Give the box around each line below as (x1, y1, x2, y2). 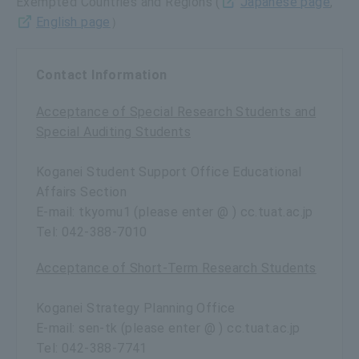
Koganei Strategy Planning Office (36, 300, 236, 316)
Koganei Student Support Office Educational (36, 163, 302, 179)
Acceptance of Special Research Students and (36, 103, 317, 119)
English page (36, 14, 111, 30)
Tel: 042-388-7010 (36, 224, 147, 240)
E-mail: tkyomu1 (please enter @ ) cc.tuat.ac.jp (36, 204, 313, 220)
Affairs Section (36, 184, 127, 200)
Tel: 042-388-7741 (36, 340, 147, 356)
